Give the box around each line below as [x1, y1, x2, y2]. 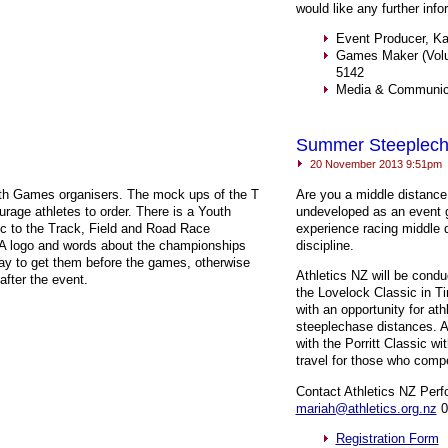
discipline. [295, 238, 354, 254]
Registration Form [335, 430, 439, 446]
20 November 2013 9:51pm [306, 158, 442, 170]
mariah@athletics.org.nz [295, 400, 437, 416]
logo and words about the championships [5, 238, 246, 254]
